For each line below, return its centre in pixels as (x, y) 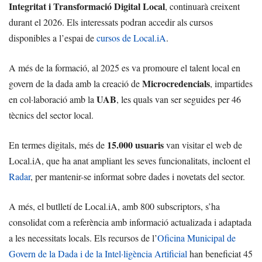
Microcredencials (176, 83)
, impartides (231, 83)
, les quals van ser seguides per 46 (179, 99)
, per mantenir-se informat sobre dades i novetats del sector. (138, 176)
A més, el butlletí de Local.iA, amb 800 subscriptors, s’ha (114, 206)
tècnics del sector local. (51, 115)
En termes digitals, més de (58, 145)
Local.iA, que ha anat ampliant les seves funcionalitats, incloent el (130, 161)
